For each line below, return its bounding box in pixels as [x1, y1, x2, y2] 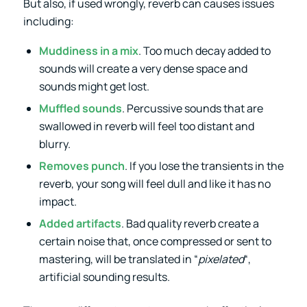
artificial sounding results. [38, 269, 170, 284]
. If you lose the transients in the [124, 158, 284, 173]
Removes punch [38, 158, 125, 173]
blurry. [38, 136, 71, 151]
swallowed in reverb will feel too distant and [38, 118, 254, 134]
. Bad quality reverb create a [121, 215, 259, 231]
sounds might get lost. [38, 78, 149, 94]
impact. [38, 193, 77, 209]
